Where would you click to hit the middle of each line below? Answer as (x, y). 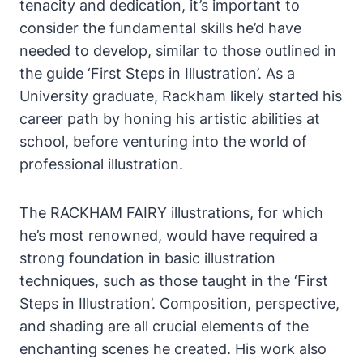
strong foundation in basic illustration (147, 258)
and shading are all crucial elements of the (164, 327)
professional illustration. (101, 164)
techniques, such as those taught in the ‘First (174, 281)
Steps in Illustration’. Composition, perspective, (179, 304)
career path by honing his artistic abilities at (170, 119)
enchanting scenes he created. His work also (173, 349)
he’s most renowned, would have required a (169, 236)
